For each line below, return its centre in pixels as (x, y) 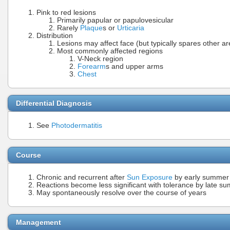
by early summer (201, 177)
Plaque (91, 28)
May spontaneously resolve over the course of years (121, 193)
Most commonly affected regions (110, 51)
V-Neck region (100, 59)
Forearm (92, 66)
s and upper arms (135, 66)
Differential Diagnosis (54, 103)
